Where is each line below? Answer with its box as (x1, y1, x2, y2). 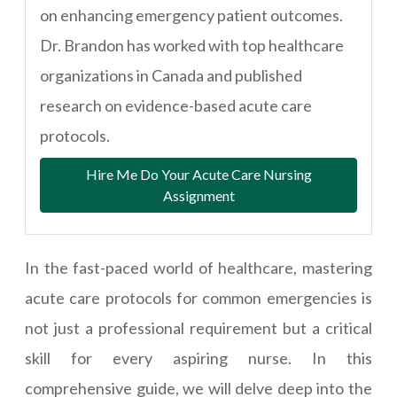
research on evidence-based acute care (40, 96, 312, 115)
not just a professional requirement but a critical (25, 318, 372, 338)
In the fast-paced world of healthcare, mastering (25, 258, 372, 277)
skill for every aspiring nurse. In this (25, 348, 372, 368)
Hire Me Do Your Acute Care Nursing (85, 166, 312, 183)
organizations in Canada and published (40, 66, 302, 85)
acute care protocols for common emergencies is (25, 288, 372, 307)
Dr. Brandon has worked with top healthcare (40, 35, 344, 55)
